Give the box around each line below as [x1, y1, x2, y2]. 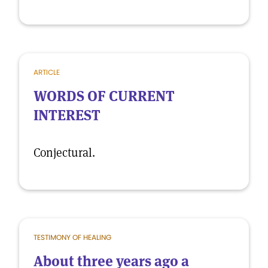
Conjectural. [33, 145, 95, 160]
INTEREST [33, 106, 100, 124]
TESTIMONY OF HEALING [33, 232, 111, 242]
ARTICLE [33, 67, 60, 77]
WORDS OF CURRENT [33, 87, 175, 105]
